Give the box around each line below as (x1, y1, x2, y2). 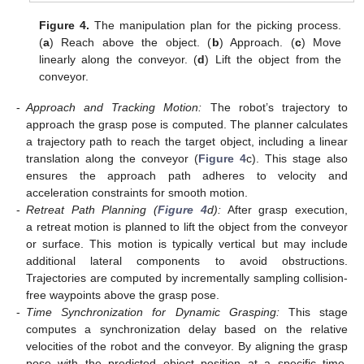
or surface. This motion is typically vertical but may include (26, 236, 348, 250)
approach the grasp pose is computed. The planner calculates (26, 117, 348, 131)
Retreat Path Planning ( (26, 202, 158, 216)
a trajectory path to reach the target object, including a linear (26, 134, 348, 148)
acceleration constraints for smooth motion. (26, 185, 248, 199)
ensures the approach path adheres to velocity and (26, 168, 348, 182)
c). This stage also (246, 151, 348, 165)
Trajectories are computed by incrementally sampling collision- (26, 271, 348, 284)
